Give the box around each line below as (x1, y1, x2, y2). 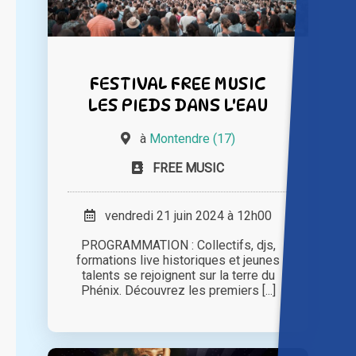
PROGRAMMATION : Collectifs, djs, (80, 238, 276, 253)
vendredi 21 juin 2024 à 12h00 (95, 208, 272, 224)
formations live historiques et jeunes (76, 253, 280, 269)
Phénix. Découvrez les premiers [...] (80, 283, 276, 299)
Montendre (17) (149, 131, 235, 147)
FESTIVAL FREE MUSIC (90, 72, 266, 95)
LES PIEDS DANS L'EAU (87, 94, 269, 116)
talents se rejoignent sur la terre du (81, 268, 275, 284)
